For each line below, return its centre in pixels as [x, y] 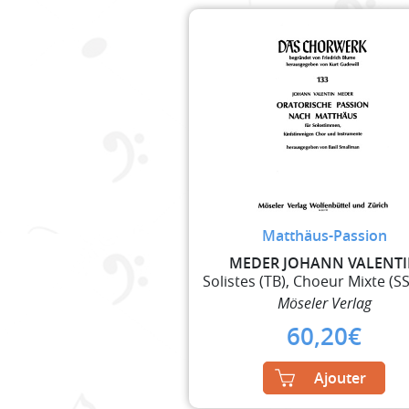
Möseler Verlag [324, 303]
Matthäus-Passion [324, 235]
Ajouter [341, 378]
